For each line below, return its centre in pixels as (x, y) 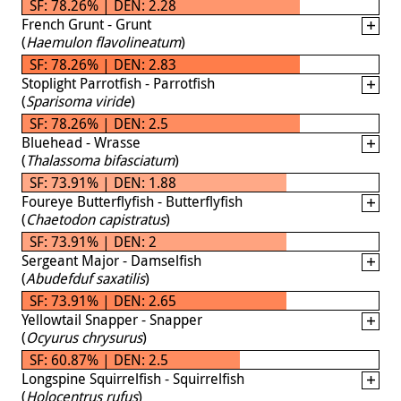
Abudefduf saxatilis (85, 278)
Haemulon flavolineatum (103, 42)
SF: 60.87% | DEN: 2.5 (99, 359)
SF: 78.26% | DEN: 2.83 (103, 64)
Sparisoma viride (78, 101)
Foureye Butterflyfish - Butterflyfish (132, 201)
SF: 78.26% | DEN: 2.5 (99, 123)
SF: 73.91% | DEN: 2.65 (103, 300)
